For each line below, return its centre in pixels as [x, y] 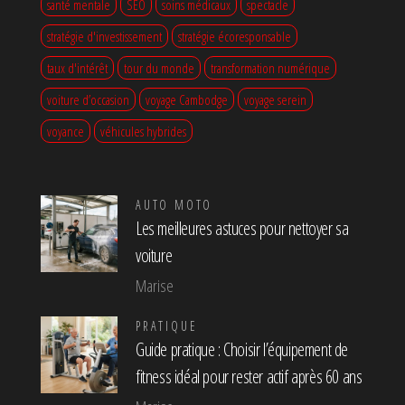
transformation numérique [270, 68]
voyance [66, 132]
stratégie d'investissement [104, 37]
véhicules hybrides [143, 132]
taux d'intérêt [77, 68]
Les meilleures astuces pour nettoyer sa [242, 229]
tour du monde [159, 68]
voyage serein [275, 100]
